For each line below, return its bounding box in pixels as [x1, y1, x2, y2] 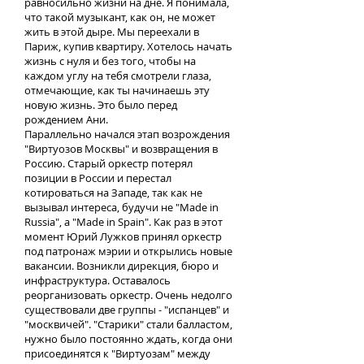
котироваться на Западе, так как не [24, 185, 202, 200]
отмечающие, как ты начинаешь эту [24, 83, 210, 97]
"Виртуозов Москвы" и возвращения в [24, 141, 218, 156]
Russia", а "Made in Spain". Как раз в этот [24, 214, 223, 229]
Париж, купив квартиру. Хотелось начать [24, 39, 232, 54]
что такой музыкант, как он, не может [24, 10, 215, 24]
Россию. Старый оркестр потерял [24, 156, 193, 171]
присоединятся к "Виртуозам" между [24, 346, 210, 361]
